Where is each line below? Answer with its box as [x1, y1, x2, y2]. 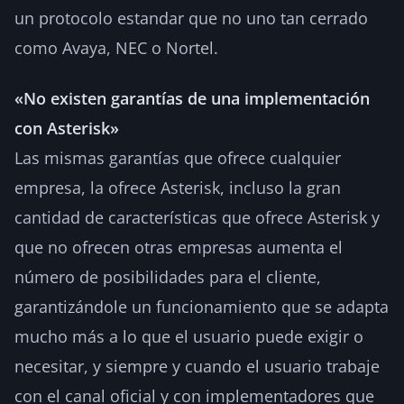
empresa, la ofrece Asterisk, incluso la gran [14, 176, 341, 198]
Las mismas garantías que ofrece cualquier [14, 146, 341, 169]
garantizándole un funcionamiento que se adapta [14, 295, 389, 317]
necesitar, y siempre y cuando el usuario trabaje [14, 354, 380, 377]
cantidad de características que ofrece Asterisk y [14, 206, 380, 228]
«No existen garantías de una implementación [14, 87, 370, 109]
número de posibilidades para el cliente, [14, 265, 321, 288]
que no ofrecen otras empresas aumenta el [14, 235, 343, 258]
